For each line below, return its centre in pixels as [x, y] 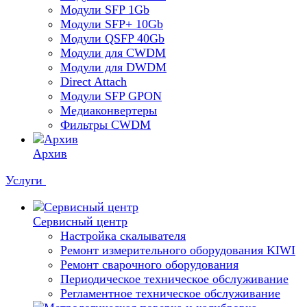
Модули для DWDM [113, 67]
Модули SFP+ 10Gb [112, 24]
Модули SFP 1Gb [105, 10]
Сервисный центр [80, 221]
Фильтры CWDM [106, 125]
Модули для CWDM [113, 53]
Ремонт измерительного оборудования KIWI [178, 250]
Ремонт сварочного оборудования [149, 265]
